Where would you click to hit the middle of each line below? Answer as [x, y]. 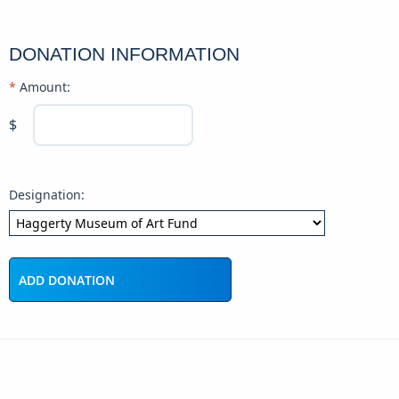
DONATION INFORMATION [124, 53]
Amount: [45, 87]
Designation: [47, 195]
